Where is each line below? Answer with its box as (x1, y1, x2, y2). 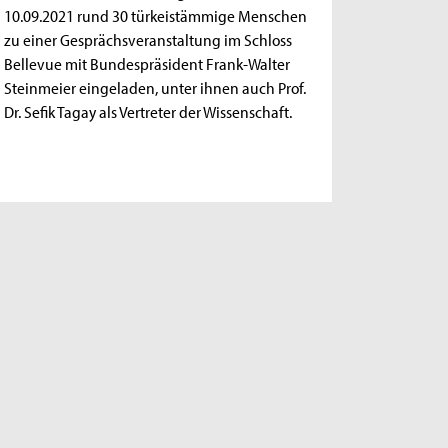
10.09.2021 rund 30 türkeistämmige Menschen (4, 4, 308, 27)
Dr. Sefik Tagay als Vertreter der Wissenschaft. (4, 100, 293, 123)
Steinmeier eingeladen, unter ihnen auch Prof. (4, 76, 307, 99)
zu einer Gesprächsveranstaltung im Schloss (4, 28, 293, 51)
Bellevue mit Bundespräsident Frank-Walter (4, 52, 291, 75)
